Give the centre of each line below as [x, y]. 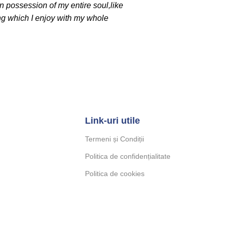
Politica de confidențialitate [128, 156]
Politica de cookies [115, 174]
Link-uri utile [112, 121]
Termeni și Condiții [115, 139]
